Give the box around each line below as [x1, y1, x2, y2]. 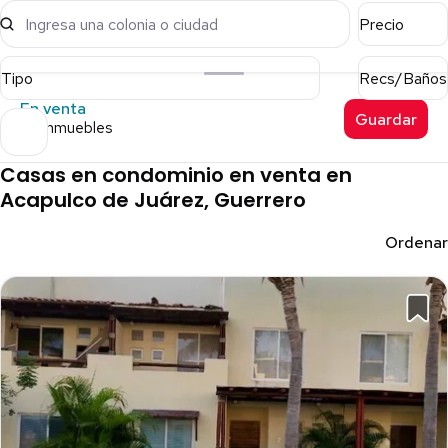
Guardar [354, 108, 417, 130]
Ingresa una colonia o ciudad [25, 13, 218, 35]
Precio [359, 13, 404, 35]
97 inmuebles [20, 118, 113, 139]
